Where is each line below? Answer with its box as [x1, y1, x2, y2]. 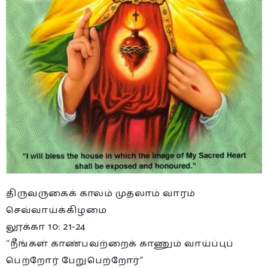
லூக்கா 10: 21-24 [6, 219, 86, 236]
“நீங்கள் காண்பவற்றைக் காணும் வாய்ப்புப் [6, 236, 234, 252]
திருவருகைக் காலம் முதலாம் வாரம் [6, 185, 196, 202]
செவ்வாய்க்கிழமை [6, 202, 106, 219]
